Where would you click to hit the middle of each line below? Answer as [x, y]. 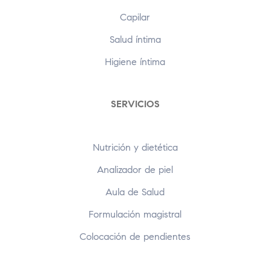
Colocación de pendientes [135, 237]
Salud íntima [135, 40]
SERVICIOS [135, 104]
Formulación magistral [135, 215]
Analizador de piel [135, 170]
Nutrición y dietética [135, 148]
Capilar [135, 17]
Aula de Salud [135, 192]
